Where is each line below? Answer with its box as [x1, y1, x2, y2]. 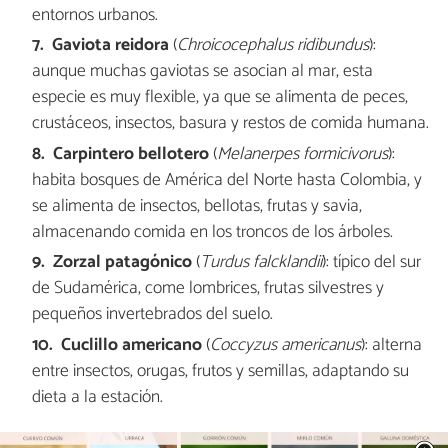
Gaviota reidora [52, 31, 170, 61]
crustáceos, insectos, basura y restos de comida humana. [31, 109, 429, 139]
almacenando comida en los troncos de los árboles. [31, 217, 393, 247]
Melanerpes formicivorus [217, 139, 389, 169]
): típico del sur [322, 248, 422, 278]
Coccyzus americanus [210, 330, 362, 360]
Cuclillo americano [61, 330, 203, 360]
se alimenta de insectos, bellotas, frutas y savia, [31, 191, 362, 221]
